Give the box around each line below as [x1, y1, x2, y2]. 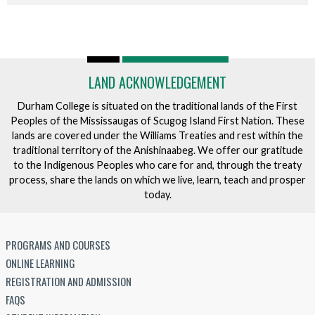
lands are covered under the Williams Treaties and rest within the [12, 129, 303, 141]
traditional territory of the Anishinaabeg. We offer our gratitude [12, 143, 303, 156]
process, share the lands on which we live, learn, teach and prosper [9, 173, 306, 186]
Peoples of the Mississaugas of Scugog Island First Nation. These [11, 114, 304, 127]
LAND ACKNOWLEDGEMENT [89, 72, 226, 93]
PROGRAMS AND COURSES [6, 236, 110, 252]
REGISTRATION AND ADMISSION [6, 273, 131, 289]
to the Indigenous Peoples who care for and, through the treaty [13, 158, 302, 171]
